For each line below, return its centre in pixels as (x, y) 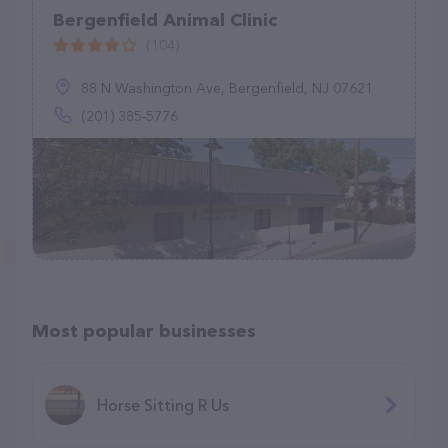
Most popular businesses (144, 331)
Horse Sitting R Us (163, 404)
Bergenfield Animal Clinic (165, 20)
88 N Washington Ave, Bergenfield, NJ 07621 (227, 88)
